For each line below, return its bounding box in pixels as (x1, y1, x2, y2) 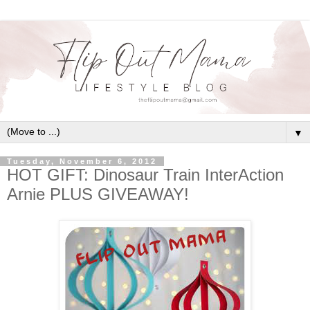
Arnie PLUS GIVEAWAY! (7, 184, 189, 203)
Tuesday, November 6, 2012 (7, 156, 157, 165)
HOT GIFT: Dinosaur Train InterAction (7, 165, 284, 184)
